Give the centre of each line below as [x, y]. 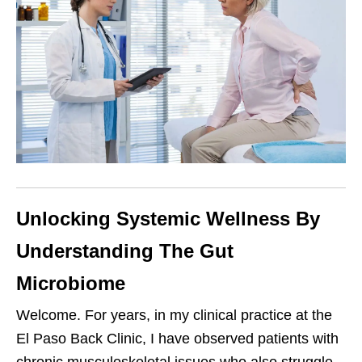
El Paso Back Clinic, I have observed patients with [177, 339]
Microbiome [71, 284]
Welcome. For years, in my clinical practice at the [174, 316]
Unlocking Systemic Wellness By [168, 219]
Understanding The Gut [125, 251]
